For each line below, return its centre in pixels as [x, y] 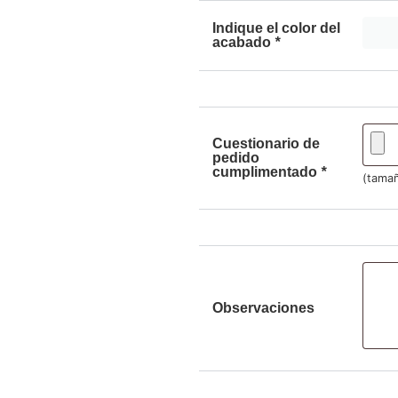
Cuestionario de [266, 143]
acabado [243, 42]
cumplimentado [267, 171]
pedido [236, 157]
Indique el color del [276, 28]
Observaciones [263, 307]
